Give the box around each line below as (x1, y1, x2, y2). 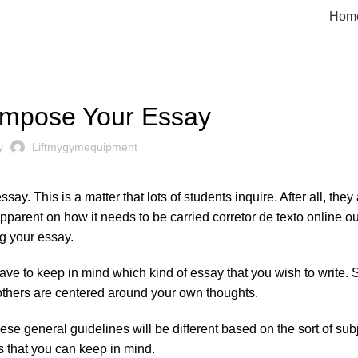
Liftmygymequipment (31, 141, 137, 153)
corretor (213, 210, 256, 224)
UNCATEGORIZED (3, 68, 86, 79)
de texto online (256, 210, 342, 224)
